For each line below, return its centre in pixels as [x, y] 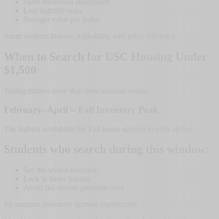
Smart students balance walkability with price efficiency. [90, 36]
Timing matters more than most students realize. [77, 91]
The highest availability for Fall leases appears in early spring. [99, 129]
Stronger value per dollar [62, 20]
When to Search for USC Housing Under [106, 57]
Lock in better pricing [57, 179]
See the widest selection [60, 170]
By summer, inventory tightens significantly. [72, 204]
